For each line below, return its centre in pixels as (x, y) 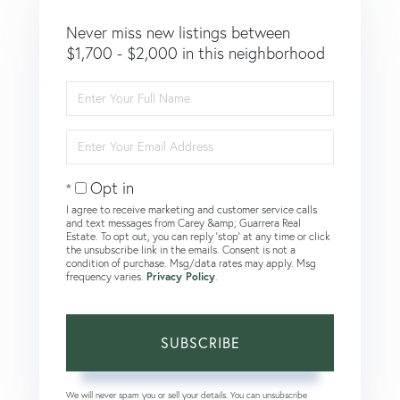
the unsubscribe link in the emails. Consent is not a (181, 249)
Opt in (112, 187)
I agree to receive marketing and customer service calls (192, 209)
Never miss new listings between (178, 32)
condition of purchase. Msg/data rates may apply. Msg (191, 262)
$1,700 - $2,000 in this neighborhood (196, 53)
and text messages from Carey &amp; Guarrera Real (183, 222)
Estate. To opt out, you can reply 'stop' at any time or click (198, 236)
